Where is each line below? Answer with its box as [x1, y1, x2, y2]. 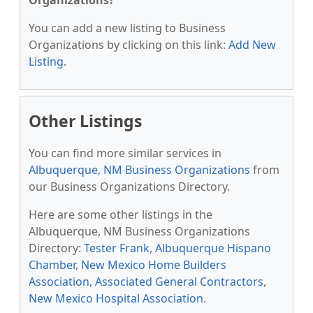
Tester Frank [84, 240, 150, 256]
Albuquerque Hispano [155, 240, 271, 256]
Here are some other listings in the [29, 207, 212, 222]
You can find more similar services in [29, 145, 221, 161]
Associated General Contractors [95, 274, 263, 289]
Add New [228, 37, 276, 52]
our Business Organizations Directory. [29, 179, 230, 194]
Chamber [29, 257, 75, 272]
